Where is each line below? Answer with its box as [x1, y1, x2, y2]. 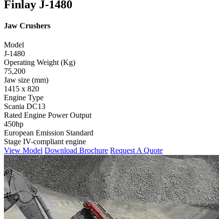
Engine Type [4, 93, 44, 102]
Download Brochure [44, 146, 108, 155]
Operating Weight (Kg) [4, 58, 75, 67]
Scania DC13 [4, 102, 45, 111]
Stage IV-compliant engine [4, 137, 86, 146]
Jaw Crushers [4, 21, 50, 30]
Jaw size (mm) [4, 76, 48, 85]
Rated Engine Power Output [4, 111, 91, 120]
